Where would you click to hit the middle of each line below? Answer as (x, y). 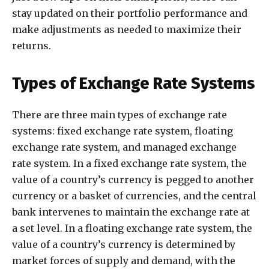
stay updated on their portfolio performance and (130, 14)
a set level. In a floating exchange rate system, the (132, 228)
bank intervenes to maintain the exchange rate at (131, 212)
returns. (32, 46)
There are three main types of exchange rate (119, 115)
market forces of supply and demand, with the (124, 261)
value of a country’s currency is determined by (124, 245)
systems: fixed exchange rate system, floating (122, 131)
